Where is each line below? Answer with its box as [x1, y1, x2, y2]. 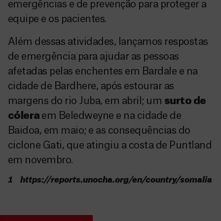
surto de [164, 96, 206, 106]
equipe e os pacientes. [8, 14, 107, 24]
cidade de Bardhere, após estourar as [8, 81, 174, 91]
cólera [8, 111, 42, 121]
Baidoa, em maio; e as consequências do [8, 126, 190, 136]
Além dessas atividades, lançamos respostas [8, 37, 208, 47]
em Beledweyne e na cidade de [41, 111, 182, 121]
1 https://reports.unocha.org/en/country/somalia [8, 176, 212, 184]
